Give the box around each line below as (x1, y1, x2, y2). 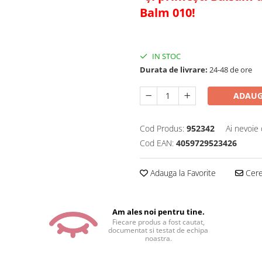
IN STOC (150, 51, 181, 61)
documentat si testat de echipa (108, 225, 209, 235)
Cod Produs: (140, 123, 184, 134)
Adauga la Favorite (148, 167, 216, 178)
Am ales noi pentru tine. (112, 206, 205, 217)
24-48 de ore (208, 64, 252, 75)
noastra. (144, 233, 172, 243)
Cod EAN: (140, 137, 176, 149)
